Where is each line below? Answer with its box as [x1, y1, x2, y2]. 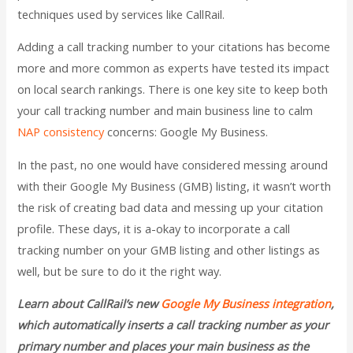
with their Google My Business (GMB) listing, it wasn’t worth [17, 177, 332, 194]
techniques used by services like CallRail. [17, 6, 225, 22]
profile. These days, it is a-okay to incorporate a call [17, 220, 291, 236]
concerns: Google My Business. [104, 124, 269, 140]
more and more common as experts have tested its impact [17, 60, 330, 76]
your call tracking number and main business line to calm [17, 102, 314, 119]
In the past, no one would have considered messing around [17, 156, 329, 173]
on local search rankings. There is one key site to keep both [17, 81, 329, 98]
